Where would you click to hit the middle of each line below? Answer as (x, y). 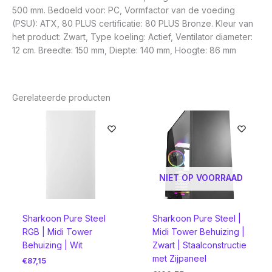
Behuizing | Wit (52, 245)
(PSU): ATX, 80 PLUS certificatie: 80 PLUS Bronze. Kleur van (133, 24)
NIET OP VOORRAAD (201, 177)
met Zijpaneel (179, 258)
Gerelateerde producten (61, 98)
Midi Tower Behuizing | (198, 231)
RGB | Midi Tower (57, 231)
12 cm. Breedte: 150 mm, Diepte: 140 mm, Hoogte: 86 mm (124, 50)
